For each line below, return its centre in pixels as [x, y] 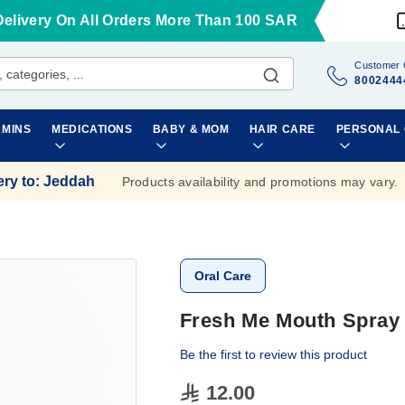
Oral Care [222, 276]
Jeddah [69, 181]
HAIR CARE [282, 129]
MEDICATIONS [92, 129]
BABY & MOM [191, 129]
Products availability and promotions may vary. [260, 181]
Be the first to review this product [273, 354]
